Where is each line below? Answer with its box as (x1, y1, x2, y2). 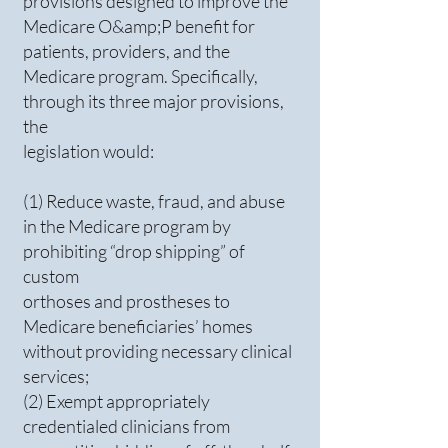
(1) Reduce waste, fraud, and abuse (23, 190, 285, 212)
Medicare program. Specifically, (23, 65, 258, 87)
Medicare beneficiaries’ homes (23, 315, 253, 337)
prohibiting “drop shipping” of (23, 240, 245, 262)
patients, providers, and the (23, 40, 230, 62)
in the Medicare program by (23, 215, 231, 237)
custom (23, 265, 79, 287)
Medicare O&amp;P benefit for (23, 15, 255, 37)
